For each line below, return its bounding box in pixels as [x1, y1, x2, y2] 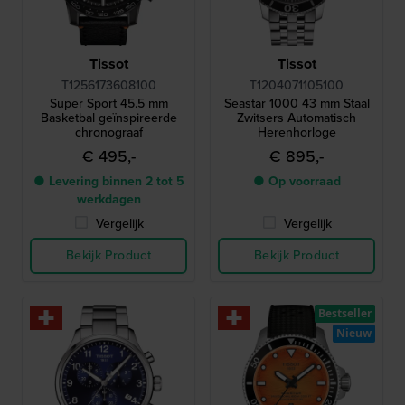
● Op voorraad [252, 171, 341, 191]
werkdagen [76, 189, 141, 209]
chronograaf [74, 122, 143, 142]
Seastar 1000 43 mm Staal [223, 93, 370, 113]
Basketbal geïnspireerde [40, 108, 177, 127]
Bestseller [318, 305, 372, 321]
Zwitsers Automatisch [237, 108, 356, 127]
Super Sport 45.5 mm [49, 93, 168, 113]
